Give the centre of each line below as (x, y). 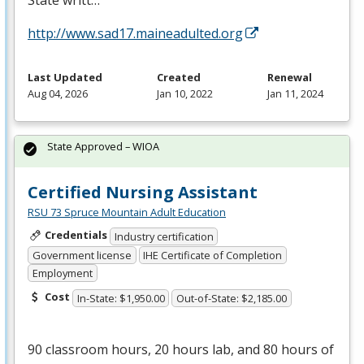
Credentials (76, 235)
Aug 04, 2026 (58, 94)
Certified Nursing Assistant (143, 193)
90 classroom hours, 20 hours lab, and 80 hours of (181, 349)
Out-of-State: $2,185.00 (232, 298)
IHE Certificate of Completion (213, 255)
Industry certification (164, 236)
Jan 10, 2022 (185, 94)
